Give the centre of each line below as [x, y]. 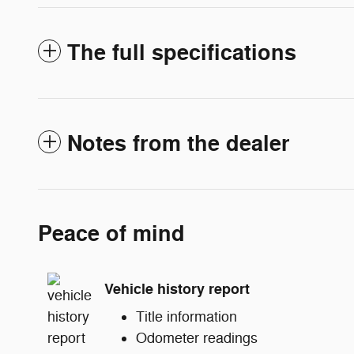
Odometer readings [197, 338]
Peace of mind [111, 234]
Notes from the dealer [179, 144]
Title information [186, 316]
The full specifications [182, 53]
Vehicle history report [177, 289]
